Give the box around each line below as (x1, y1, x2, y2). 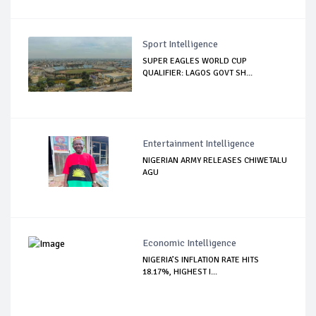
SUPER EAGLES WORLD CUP (142, 55, 248, 66)
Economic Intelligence (142, 236, 237, 249)
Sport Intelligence (142, 37, 219, 50)
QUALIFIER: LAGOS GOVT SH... (142, 67, 253, 78)
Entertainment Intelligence (142, 137, 255, 150)
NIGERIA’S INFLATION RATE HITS (142, 254, 260, 265)
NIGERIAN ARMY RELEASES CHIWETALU (142, 154, 288, 166)
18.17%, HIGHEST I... (142, 266, 218, 277)
